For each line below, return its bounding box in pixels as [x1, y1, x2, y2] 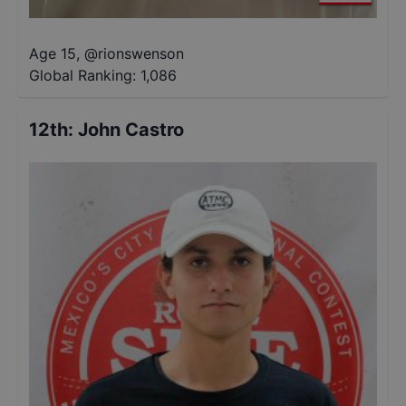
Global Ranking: [29, 66, 136, 84]
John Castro [78, 119, 184, 140]
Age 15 [29, 44, 76, 63]
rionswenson [98, 44, 184, 63]
